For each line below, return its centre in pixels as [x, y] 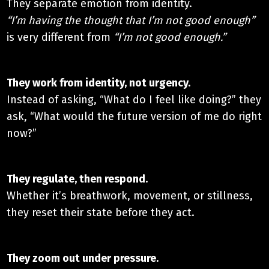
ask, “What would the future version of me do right [134, 116]
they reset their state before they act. [101, 212]
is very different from [60, 37]
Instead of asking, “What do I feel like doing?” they [134, 99]
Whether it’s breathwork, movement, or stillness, [130, 195]
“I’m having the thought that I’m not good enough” [131, 20]
